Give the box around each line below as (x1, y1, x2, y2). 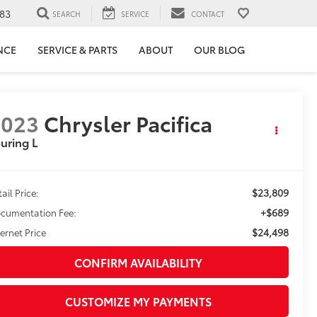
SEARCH (52, 8, 81, 19)
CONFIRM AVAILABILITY (74, 254, 202, 271)
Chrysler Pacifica (44, 108, 213, 139)
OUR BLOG (194, 42, 245, 57)
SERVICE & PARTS (38, 42, 117, 57)
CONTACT (191, 8, 224, 19)
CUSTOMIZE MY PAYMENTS (65, 293, 212, 310)
